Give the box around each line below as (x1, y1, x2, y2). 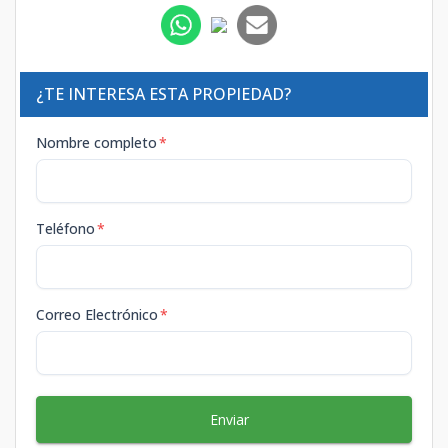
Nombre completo (36, 132, 157, 152)
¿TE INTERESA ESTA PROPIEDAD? (36, 82, 291, 105)
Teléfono (36, 218, 95, 238)
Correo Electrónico (36, 304, 158, 324)
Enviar (209, 409, 249, 429)
